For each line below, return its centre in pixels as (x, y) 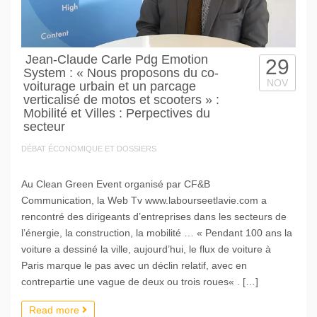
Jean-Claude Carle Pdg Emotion (117, 60)
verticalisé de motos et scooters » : (121, 100)
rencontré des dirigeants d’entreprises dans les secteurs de (154, 217)
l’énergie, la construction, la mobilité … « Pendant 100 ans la (157, 233)
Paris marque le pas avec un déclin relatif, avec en (134, 266)
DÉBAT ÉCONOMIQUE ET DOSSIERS (89, 149)
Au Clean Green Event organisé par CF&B (116, 184)
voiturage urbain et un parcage (110, 87)
